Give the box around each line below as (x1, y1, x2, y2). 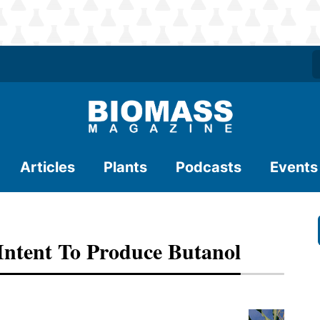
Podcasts (176, 159, 241, 176)
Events (270, 159, 318, 176)
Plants (104, 159, 147, 176)
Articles (20, 159, 75, 176)
